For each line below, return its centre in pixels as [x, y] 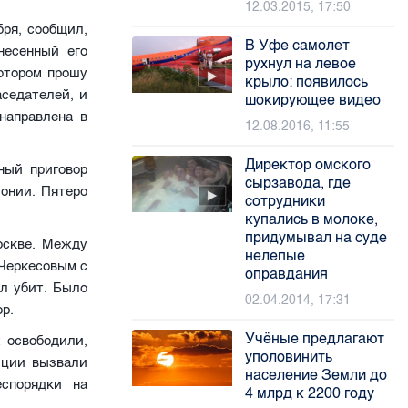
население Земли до [316, 375]
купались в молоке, [312, 219]
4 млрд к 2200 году [310, 393]
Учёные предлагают [315, 338]
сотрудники [286, 201]
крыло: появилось [307, 82]
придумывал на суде [316, 237]
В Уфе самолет [298, 45]
